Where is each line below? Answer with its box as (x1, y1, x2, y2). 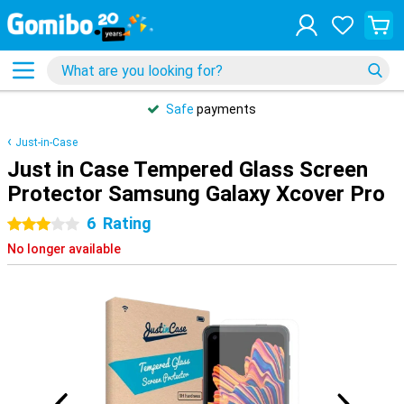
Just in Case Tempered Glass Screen (7, 157, 368, 182)
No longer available (7, 242, 121, 256)
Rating (103, 214, 151, 233)
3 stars (43, 217, 85, 232)
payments (194, 102, 256, 116)
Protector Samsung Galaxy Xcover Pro (7, 181, 385, 207)
